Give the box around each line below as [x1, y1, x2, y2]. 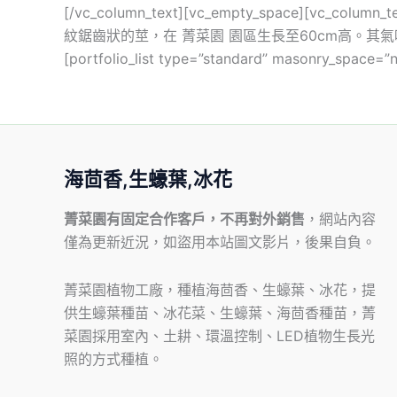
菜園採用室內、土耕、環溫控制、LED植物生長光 [64, 327, 375, 345]
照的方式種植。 [64, 350, 163, 368]
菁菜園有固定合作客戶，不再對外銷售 [64, 210, 305, 228]
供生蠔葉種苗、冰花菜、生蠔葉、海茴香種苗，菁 [64, 304, 376, 322]
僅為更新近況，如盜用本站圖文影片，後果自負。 [64, 233, 376, 251]
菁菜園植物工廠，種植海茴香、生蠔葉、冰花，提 [64, 281, 376, 299]
